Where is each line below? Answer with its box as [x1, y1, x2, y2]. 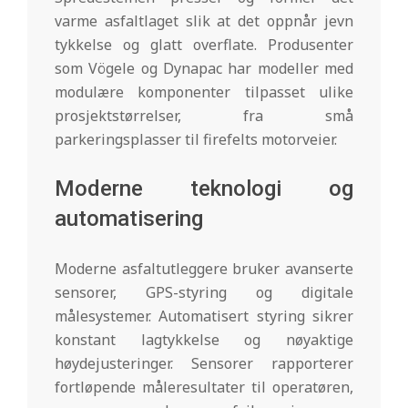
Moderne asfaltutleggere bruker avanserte [55, 259, 353, 280]
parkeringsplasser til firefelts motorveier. [55, 129, 337, 150]
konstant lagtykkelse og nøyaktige [55, 330, 353, 351]
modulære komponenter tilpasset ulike [55, 82, 353, 103]
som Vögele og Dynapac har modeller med [55, 58, 353, 79]
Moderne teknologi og [55, 176, 353, 202]
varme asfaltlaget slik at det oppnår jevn [55, 11, 353, 32]
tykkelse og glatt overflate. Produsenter [55, 35, 353, 56]
